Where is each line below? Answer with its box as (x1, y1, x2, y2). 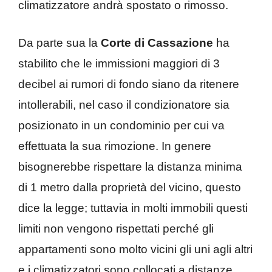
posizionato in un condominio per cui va (18, 119, 225, 132)
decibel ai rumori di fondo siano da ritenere (18, 78, 239, 91)
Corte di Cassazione (101, 36, 213, 50)
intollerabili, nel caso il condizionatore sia (18, 98, 229, 112)
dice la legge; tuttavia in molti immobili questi (18, 202, 248, 215)
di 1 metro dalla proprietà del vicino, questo (18, 181, 241, 194)
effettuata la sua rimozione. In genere (18, 140, 211, 153)
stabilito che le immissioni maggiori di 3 (18, 57, 220, 70)
